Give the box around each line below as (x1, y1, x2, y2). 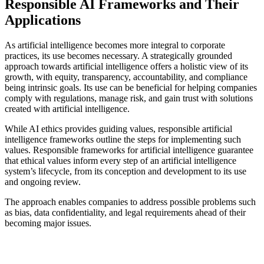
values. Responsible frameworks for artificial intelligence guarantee (5, 144, 253, 155)
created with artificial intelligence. (5, 103, 130, 114)
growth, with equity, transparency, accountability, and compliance (5, 71, 247, 82)
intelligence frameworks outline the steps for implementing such (5, 134, 241, 144)
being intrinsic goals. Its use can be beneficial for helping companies (5, 82, 257, 93)
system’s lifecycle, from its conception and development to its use (5, 166, 246, 176)
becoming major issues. (5, 217, 91, 228)
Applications (5, 12, 81, 28)
